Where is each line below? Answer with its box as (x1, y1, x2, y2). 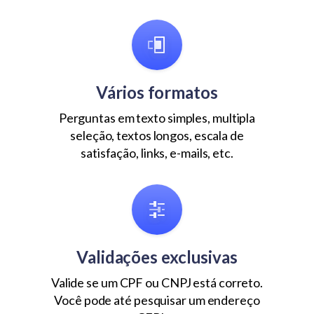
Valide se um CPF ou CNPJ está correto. (50, 274, 264, 290)
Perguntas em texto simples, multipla (58, 109, 256, 125)
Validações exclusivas (76, 246, 238, 267)
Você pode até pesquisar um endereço (54, 292, 260, 308)
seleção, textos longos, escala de (70, 127, 244, 143)
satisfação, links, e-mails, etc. (81, 144, 233, 161)
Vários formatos (96, 81, 218, 102)
